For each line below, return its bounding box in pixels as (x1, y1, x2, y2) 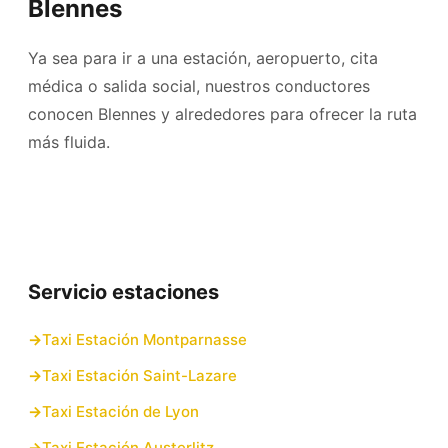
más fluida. (28, 132, 110, 152)
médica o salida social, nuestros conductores (28, 76, 370, 96)
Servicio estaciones (28, 280, 219, 304)
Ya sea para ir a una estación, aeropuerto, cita (28, 48, 378, 68)
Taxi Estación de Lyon (42, 402, 199, 421)
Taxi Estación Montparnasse (42, 330, 247, 349)
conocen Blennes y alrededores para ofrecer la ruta (28, 104, 417, 124)
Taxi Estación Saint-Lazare (42, 366, 237, 385)
